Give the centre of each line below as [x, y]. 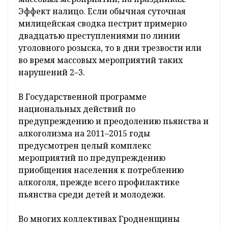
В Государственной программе [82, 96]
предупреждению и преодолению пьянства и [113, 121]
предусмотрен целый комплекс [85, 145]
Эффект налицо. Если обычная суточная [102, 11]
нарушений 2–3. [52, 72]
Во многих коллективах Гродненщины [99, 219]
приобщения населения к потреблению [101, 170]
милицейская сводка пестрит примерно [103, 23]
